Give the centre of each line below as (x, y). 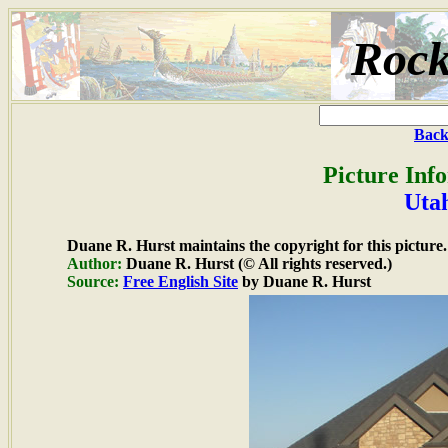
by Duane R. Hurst (304, 281)
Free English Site (180, 281)
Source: (93, 281)
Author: (94, 263)
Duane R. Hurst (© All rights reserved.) (257, 263)
